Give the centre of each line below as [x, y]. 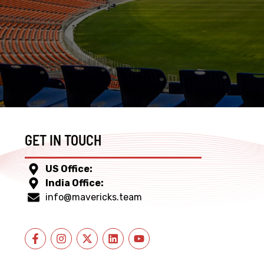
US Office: [69, 169]
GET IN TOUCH [63, 139]
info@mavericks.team [94, 197]
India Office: [75, 183]
